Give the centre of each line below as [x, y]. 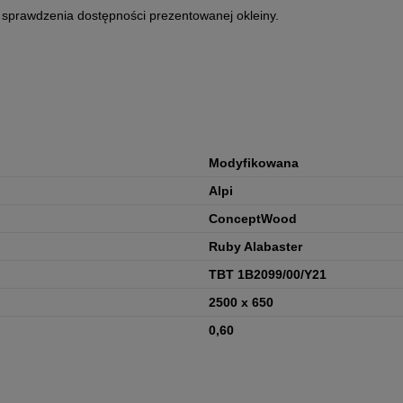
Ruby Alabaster [255, 247]
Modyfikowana [254, 163]
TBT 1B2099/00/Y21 [268, 275]
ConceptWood [253, 219]
